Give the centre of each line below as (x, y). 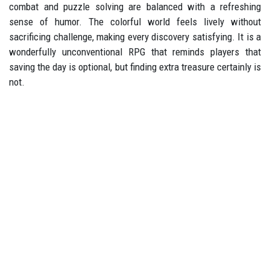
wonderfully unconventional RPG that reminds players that (135, 52)
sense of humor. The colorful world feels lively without (135, 22)
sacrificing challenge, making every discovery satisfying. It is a (135, 37)
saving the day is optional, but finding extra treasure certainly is (135, 67)
